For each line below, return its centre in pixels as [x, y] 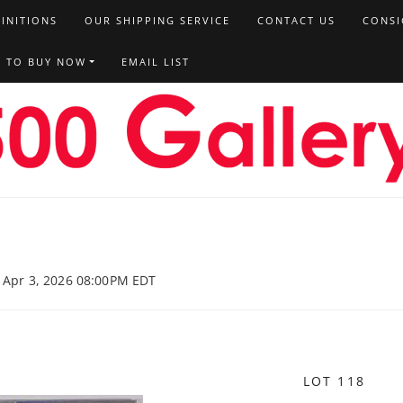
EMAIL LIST [156, 62]
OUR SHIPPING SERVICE [157, 20]
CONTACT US [296, 20]
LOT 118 [334, 381]
